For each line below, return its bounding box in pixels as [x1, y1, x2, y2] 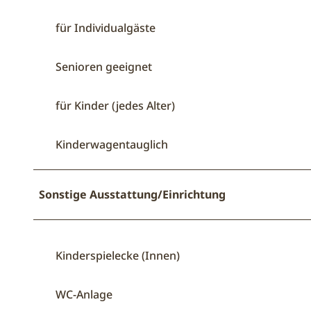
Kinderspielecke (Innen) [56, 247, 180, 263]
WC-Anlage [56, 286, 112, 302]
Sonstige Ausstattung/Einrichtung [39, 186, 226, 202]
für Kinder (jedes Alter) [56, 97, 175, 113]
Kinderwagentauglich [56, 136, 168, 152]
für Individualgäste [56, 19, 155, 35]
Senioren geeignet [56, 58, 152, 74]
